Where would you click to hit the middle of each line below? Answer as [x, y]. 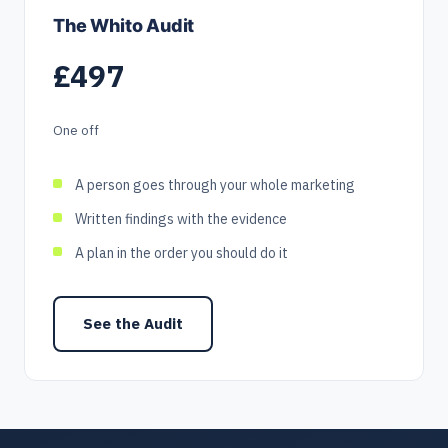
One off [76, 130]
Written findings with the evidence [181, 218]
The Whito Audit [124, 25]
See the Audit [133, 323]
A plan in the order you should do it [181, 252]
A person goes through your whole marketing [215, 184]
